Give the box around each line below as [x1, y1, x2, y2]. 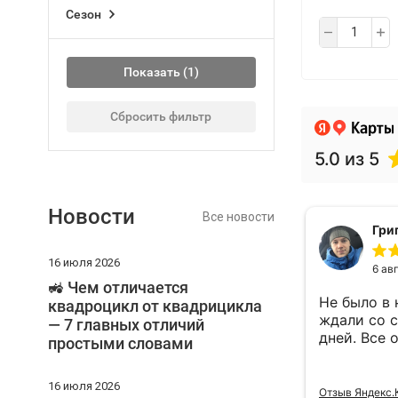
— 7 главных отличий [47, 315, 204, 334]
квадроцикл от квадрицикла [47, 297, 262, 315]
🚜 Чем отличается [47, 278, 188, 297]
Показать [123, 65, 180, 79]
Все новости [202, 210, 275, 224]
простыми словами [47, 334, 193, 353]
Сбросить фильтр [110, 109, 211, 123]
